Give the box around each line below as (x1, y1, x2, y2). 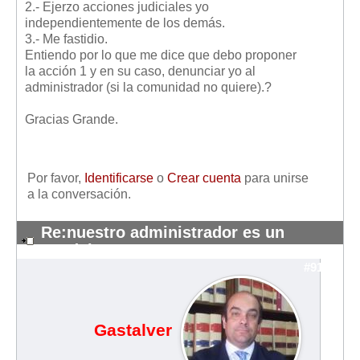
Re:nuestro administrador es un (41, 223, 284, 241)
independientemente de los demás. (25, 15, 225, 30)
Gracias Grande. (25, 112, 118, 126)
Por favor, (27, 170, 84, 185)
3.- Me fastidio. (25, 31, 108, 46)
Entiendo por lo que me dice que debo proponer (25, 47, 297, 62)
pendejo (41, 240, 102, 259)
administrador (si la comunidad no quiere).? (25, 80, 272, 94)
